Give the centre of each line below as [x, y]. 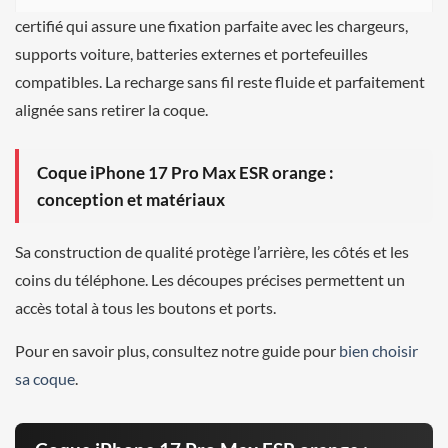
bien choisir [378, 350]
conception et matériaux [131, 199]
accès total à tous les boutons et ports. [145, 307]
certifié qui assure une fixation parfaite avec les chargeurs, [211, 25]
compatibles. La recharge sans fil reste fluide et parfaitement [220, 81]
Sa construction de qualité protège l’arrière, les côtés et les [212, 251]
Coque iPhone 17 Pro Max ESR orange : [185, 172]
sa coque [45, 378]
